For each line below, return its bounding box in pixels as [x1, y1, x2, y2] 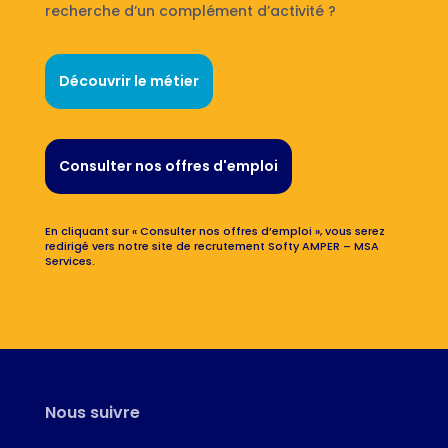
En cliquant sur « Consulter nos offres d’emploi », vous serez [44, 222, 385, 239]
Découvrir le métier [58, 70, 199, 91]
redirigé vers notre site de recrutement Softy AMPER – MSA [44, 237, 379, 254]
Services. [44, 252, 95, 269]
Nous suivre [44, 400, 140, 424]
